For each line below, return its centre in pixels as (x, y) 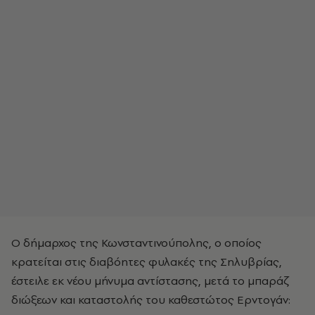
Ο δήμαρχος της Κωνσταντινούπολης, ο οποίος (136, 243)
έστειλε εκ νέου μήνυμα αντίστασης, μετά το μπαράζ (150, 281)
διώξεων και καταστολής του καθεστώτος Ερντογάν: (151, 300)
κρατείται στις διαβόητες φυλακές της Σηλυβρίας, (147, 262)
